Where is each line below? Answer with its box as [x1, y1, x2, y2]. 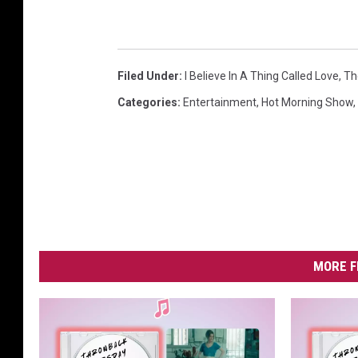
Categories [117, 96, 177, 109]
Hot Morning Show [261, 96, 353, 109]
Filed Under [117, 70, 179, 83]
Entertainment [183, 96, 257, 109]
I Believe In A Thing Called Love [185, 70, 339, 83]
